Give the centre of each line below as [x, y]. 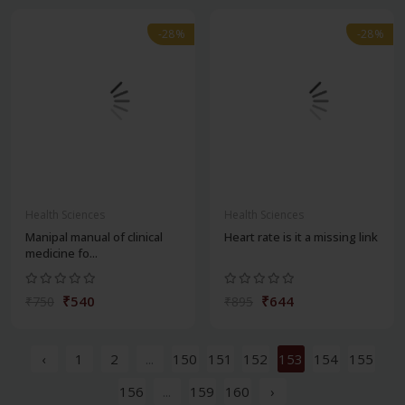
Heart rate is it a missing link [301, 237]
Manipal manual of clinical [94, 237]
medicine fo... [61, 254]
